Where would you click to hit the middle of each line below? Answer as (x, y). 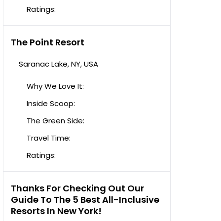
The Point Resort (48, 42)
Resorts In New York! (56, 211)
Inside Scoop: (51, 103)
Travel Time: (49, 138)
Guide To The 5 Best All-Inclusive (85, 200)
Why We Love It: (55, 86)
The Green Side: (55, 121)
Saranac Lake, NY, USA (58, 64)
